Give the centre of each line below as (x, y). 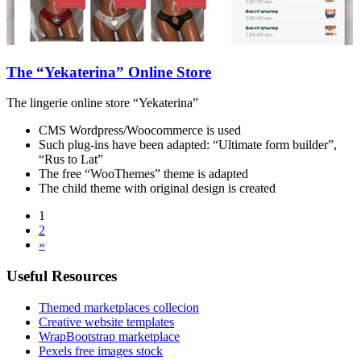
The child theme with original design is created (157, 189)
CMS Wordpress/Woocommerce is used (140, 131)
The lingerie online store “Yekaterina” (102, 103)
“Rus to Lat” (71, 160)
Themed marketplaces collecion (119, 307)
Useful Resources (62, 276)
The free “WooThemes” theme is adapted (143, 174)
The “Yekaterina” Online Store (109, 72)
